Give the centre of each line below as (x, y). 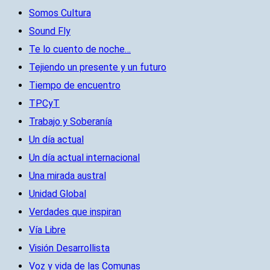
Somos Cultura (60, 13)
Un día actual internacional (84, 158)
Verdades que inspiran (75, 212)
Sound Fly (50, 31)
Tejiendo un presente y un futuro (98, 67)
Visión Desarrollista (69, 248)
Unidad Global (58, 194)
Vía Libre (47, 230)
